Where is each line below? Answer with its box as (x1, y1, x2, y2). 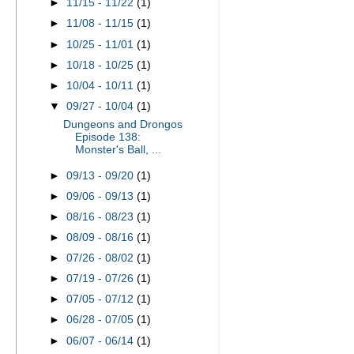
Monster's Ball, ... (74, 143, 161, 156)
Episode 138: (74, 130, 141, 143)
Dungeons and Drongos (62, 118, 183, 130)
